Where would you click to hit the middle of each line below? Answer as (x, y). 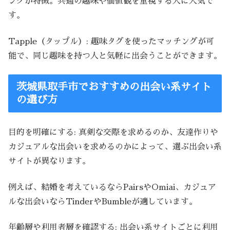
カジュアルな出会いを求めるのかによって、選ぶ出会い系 (115, 147)
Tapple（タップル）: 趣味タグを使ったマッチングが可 (111, 41)
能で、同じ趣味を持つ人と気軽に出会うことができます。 (115, 56)
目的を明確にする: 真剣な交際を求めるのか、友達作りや (113, 133)
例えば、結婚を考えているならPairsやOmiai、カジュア (112, 187)
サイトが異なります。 (49, 161)
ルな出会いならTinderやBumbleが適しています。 (103, 202)
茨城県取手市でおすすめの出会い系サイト (114, 87)
